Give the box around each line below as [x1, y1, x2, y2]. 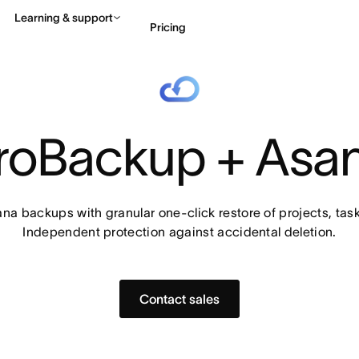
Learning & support [14, 11, 113, 24]
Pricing [150, 20, 186, 34]
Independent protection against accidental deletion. [22, 224, 337, 239]
